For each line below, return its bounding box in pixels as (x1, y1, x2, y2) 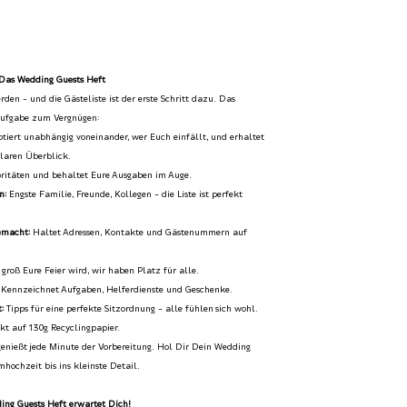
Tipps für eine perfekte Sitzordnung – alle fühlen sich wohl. (4, 304, 259, 314)
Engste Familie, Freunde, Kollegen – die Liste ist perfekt (6, 190, 243, 200)
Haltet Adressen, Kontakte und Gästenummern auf (30, 228, 248, 238)
